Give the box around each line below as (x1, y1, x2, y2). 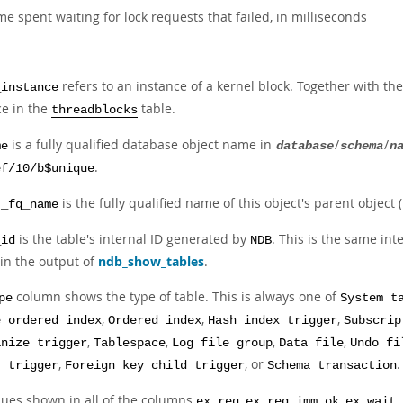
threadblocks (51, 103, 138, 117)
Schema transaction (267, 359, 397, 372)
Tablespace (94, 336, 166, 350)
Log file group (172, 336, 273, 350)
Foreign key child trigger (65, 359, 245, 372)
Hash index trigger (208, 314, 337, 327)
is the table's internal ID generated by (15, 230, 250, 247)
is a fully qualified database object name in (8, 136, 275, 153)
